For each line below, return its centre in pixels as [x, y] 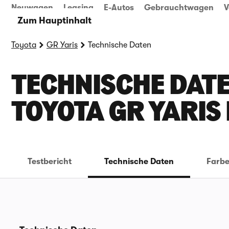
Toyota [24, 45]
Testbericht [50, 162]
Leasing [78, 8]
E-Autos [119, 8]
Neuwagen [32, 8]
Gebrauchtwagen [179, 8]
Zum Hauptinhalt [54, 20]
